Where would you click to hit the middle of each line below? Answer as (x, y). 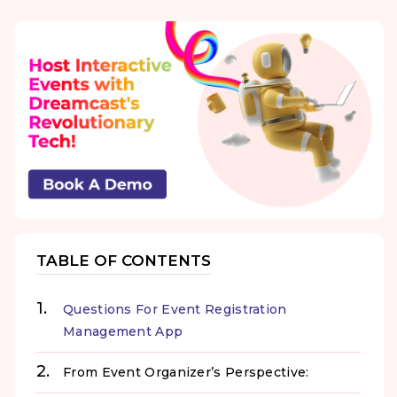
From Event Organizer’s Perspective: (186, 372)
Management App (123, 331)
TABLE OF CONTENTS (124, 261)
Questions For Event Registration (175, 309)
